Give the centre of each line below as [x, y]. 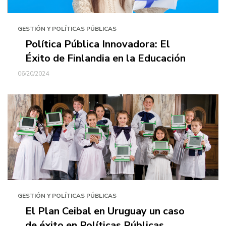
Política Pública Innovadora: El [98, 44]
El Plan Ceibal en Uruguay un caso [105, 211]
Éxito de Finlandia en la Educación [105, 58]
